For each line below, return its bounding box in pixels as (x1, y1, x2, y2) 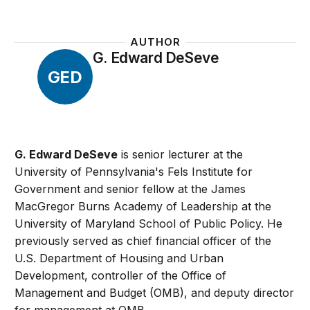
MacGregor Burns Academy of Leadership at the (15, 199, 272, 214)
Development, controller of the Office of (15, 268, 227, 283)
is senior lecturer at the (118, 147, 244, 162)
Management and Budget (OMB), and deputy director (15, 286, 295, 300)
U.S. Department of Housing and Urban (15, 251, 224, 266)
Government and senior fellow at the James (15, 182, 246, 197)
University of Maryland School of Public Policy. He (15, 217, 283, 231)
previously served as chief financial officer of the (15, 234, 272, 248)
